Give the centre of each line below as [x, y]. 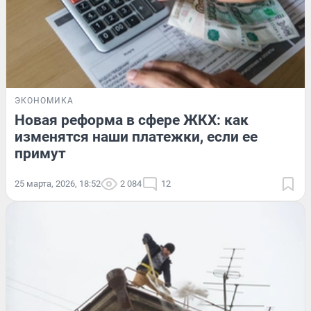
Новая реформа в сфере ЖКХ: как [132, 120]
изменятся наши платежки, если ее [136, 136]
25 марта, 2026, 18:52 [58, 183]
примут [40, 153]
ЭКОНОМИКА [44, 100]
